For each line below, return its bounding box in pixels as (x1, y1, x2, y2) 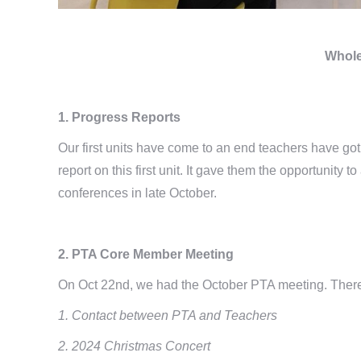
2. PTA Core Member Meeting (58, 247, 234, 261)
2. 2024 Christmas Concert (58, 338, 210, 353)
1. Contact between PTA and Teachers (58, 308, 277, 322)
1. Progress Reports (58, 110, 180, 124)
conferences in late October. (58, 185, 217, 200)
